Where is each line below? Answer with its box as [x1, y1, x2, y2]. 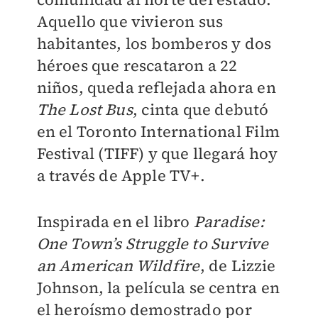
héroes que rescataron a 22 [36, 55, 238, 76]
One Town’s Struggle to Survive [36, 233, 269, 254]
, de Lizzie [199, 255, 276, 276]
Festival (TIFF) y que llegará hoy [36, 143, 278, 164]
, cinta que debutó [132, 99, 269, 120]
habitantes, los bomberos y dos [36, 33, 272, 54]
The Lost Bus [36, 99, 133, 120]
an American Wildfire [36, 255, 200, 276]
